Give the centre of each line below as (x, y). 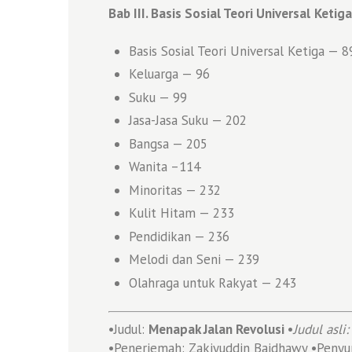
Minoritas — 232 (174, 190)
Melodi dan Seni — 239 (194, 260)
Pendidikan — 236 (179, 236)
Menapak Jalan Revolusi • (221, 329)
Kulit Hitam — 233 (181, 213)
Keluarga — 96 (169, 74)
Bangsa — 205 (168, 143)
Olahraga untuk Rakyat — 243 (212, 282)
